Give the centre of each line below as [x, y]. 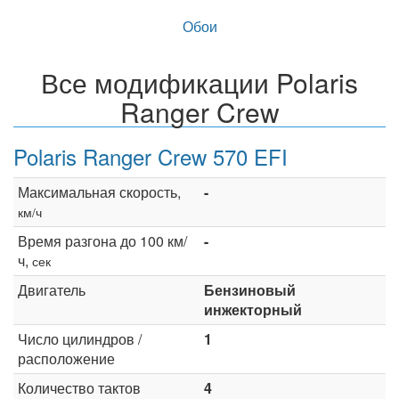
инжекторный [253, 309]
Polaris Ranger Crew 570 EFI [151, 156]
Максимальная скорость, [99, 191]
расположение [66, 358]
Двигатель [52, 289]
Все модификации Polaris [199, 82]
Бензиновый [250, 289]
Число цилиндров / [80, 338]
